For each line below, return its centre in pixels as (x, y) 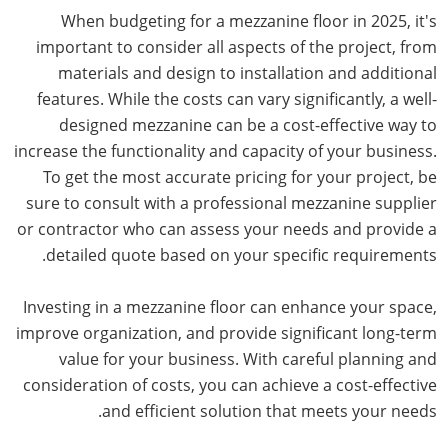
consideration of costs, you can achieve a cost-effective (229, 384)
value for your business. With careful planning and (247, 358)
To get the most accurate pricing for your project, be (239, 176)
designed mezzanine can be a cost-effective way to (247, 124)
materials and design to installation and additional (247, 72)
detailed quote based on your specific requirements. (241, 254)
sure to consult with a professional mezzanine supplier (231, 202)
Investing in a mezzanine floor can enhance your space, (229, 306)
